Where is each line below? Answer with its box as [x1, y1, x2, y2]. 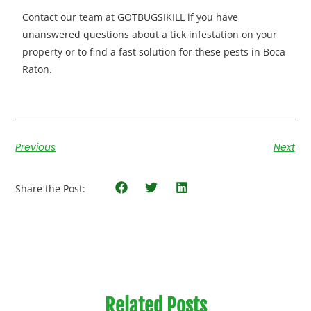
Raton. [22, 62, 53, 76]
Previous [15, 140, 56, 155]
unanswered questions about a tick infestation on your [22, 27, 278, 41]
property [22, 44, 63, 58]
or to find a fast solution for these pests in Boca [65, 44, 286, 58]
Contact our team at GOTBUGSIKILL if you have [22, 10, 239, 24]
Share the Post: [15, 181, 86, 195]
